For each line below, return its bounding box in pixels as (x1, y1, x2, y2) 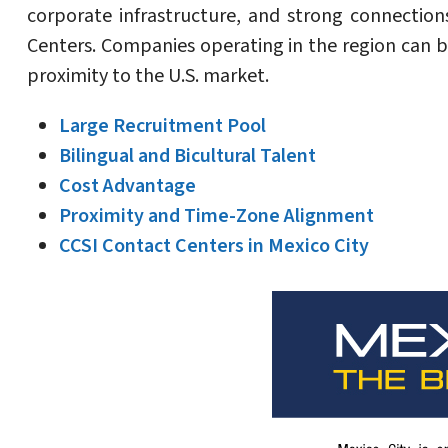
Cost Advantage (59, 172, 196, 201)
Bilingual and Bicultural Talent (59, 142, 316, 171)
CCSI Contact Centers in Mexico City (59, 232, 369, 261)
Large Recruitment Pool (59, 112, 266, 141)
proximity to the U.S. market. (27, 62, 269, 91)
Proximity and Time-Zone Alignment (59, 202, 374, 231)
